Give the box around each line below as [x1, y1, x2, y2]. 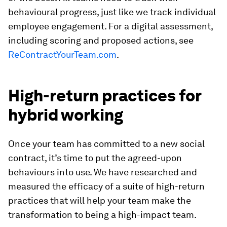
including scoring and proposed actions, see [8, 35, 194, 46]
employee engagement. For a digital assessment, [8, 21, 213, 31]
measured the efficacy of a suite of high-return [8, 181, 205, 192]
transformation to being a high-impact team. [8, 209, 197, 220]
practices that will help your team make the [8, 195, 191, 206]
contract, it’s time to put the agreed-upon [8, 153, 182, 163]
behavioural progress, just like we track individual [8, 7, 216, 17]
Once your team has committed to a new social [8, 138, 205, 149]
